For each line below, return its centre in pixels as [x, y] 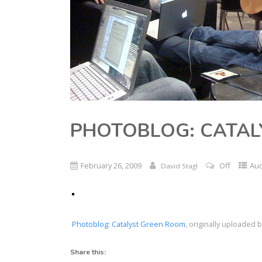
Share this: [88, 252]
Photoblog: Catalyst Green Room [129, 224]
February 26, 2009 [111, 165]
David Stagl [180, 166]
